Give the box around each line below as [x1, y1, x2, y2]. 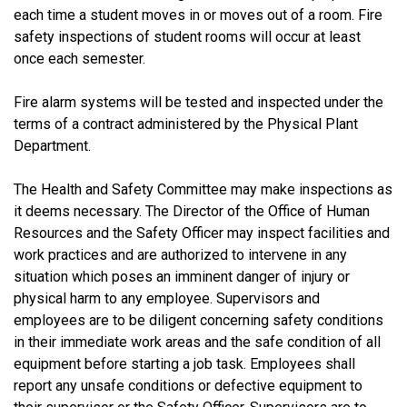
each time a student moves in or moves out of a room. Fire [14, 5, 382, 24]
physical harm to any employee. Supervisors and [14, 289, 320, 307]
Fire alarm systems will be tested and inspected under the [14, 93, 383, 111]
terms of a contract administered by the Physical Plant [14, 114, 358, 133]
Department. [14, 136, 91, 154]
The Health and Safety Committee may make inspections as [14, 180, 392, 198]
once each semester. [14, 49, 145, 67]
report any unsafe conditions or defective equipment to [14, 376, 362, 394]
